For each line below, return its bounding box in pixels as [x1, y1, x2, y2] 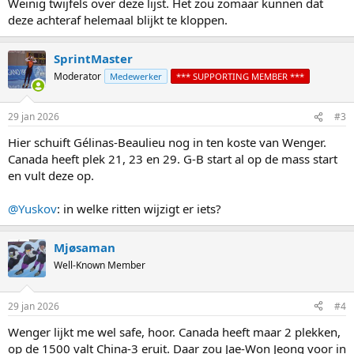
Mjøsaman [54, 239, 115, 256]
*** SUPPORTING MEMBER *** [176, 70, 304, 82]
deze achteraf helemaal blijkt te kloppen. [8, 11, 228, 28]
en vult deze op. [8, 168, 94, 184]
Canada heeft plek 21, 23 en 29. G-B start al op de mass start [8, 151, 337, 168]
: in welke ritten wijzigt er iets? [57, 201, 221, 217]
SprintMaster [54, 50, 133, 66]
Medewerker [110, 70, 162, 82]
